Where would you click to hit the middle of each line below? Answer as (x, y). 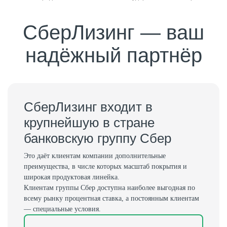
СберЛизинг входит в (88, 107)
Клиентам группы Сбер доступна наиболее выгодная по (109, 188)
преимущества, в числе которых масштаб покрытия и (105, 166)
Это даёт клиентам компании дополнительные (95, 156)
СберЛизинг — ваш (113, 32)
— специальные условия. (62, 209)
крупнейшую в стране (89, 123)
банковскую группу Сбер (98, 138)
